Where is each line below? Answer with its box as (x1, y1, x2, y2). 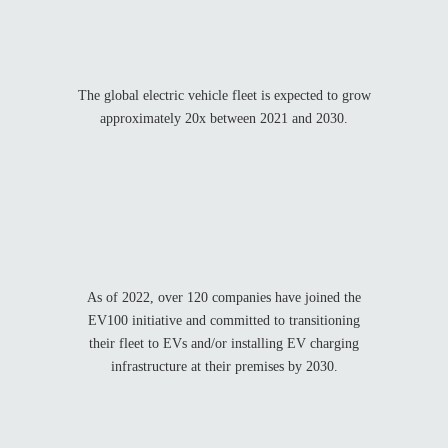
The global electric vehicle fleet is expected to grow (77, 87, 371, 103)
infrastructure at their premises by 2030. (110, 358, 338, 374)
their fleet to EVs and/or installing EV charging (89, 335, 359, 351)
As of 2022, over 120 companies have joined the (87, 289, 361, 305)
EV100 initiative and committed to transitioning (88, 312, 360, 328)
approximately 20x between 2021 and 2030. (100, 110, 348, 126)
